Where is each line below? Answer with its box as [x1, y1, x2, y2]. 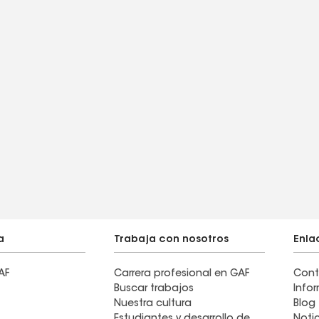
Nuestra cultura [114, 299, 192, 309]
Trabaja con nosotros [114, 235, 229, 245]
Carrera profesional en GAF [114, 269, 249, 279]
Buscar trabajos [114, 284, 194, 294]
